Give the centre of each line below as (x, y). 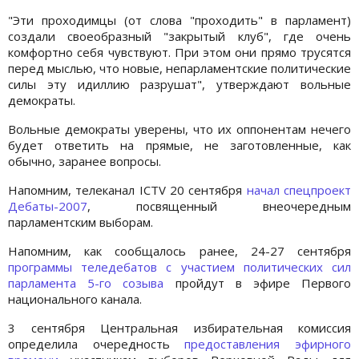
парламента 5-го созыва (92, 283)
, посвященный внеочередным (219, 206)
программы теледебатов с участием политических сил (179, 267)
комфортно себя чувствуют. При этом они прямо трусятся (179, 52)
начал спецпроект (299, 190)
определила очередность (97, 344)
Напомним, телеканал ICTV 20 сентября (127, 190)
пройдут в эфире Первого (263, 283)
